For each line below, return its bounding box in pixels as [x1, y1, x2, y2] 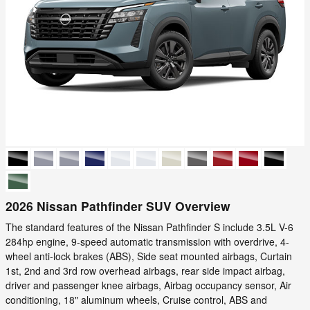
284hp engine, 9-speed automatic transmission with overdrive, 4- [6, 235, 289, 248]
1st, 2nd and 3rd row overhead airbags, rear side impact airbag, [6, 264, 285, 277]
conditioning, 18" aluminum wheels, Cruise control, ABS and [6, 293, 267, 307]
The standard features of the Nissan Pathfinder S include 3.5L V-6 [6, 220, 293, 234]
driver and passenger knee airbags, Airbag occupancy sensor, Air [6, 278, 291, 292]
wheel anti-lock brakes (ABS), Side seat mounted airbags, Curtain [6, 249, 292, 263]
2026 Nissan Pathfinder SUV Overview [6, 197, 230, 215]
